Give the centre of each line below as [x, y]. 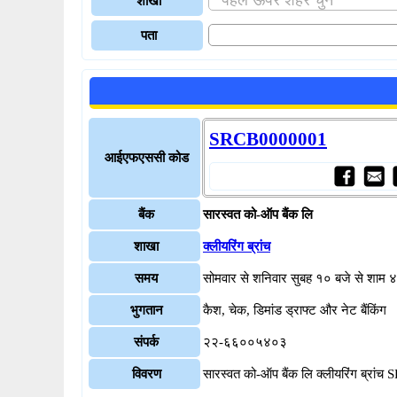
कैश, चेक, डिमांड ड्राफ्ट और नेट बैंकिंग [295, 310]
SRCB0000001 [268, 139]
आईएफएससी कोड [146, 158]
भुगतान [146, 310]
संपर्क [146, 342]
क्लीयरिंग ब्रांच [237, 246]
